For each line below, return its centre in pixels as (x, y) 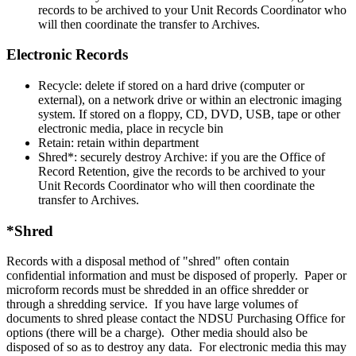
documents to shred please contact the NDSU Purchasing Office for (176, 319)
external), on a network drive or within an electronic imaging (190, 100)
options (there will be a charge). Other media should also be (157, 333)
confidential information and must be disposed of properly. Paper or (176, 276)
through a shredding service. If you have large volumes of (152, 304)
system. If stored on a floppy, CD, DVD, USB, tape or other (189, 114)
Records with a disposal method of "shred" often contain (148, 261)
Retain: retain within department (120, 143)
